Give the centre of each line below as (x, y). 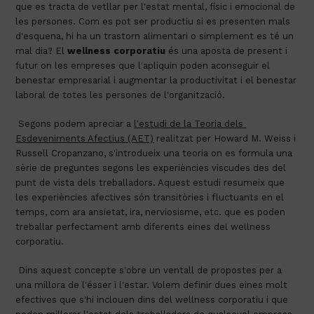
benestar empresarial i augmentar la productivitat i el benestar (156, 80)
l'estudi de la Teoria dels (189, 123)
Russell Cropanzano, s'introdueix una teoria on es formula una (154, 153)
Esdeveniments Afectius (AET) (85, 138)
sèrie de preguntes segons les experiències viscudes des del (151, 168)
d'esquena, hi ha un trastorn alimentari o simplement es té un (155, 36)
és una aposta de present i (227, 50)
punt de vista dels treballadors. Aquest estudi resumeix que (150, 182)
